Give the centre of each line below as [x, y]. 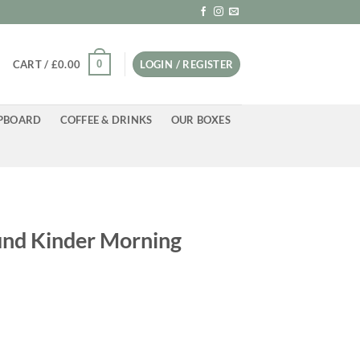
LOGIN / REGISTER [187, 64]
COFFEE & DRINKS [106, 120]
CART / [32, 64]
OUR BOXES [200, 120]
